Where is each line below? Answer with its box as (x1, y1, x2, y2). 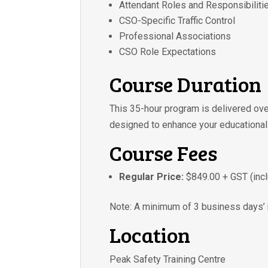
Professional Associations (119, 30, 232, 42)
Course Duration (109, 69, 262, 98)
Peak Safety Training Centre (109, 253, 226, 265)
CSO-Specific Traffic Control (119, 14, 236, 26)
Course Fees (109, 138, 218, 167)
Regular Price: (119, 170, 184, 182)
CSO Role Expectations (119, 45, 217, 57)
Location (109, 220, 191, 249)
